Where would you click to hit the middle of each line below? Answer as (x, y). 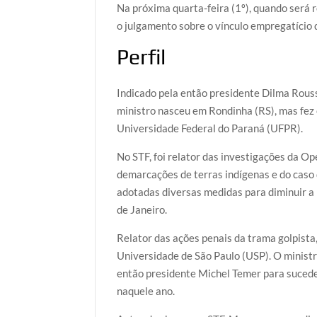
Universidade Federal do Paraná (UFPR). (210, 128)
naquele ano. (146, 291)
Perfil (142, 57)
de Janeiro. (142, 210)
